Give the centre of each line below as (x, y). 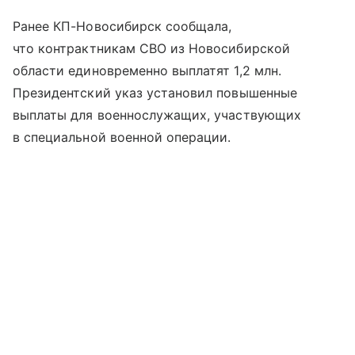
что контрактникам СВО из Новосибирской (151, 48)
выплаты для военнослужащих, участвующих (157, 115)
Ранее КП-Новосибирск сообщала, (122, 26)
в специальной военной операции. (122, 137)
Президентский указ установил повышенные (155, 92)
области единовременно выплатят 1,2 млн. (147, 70)
